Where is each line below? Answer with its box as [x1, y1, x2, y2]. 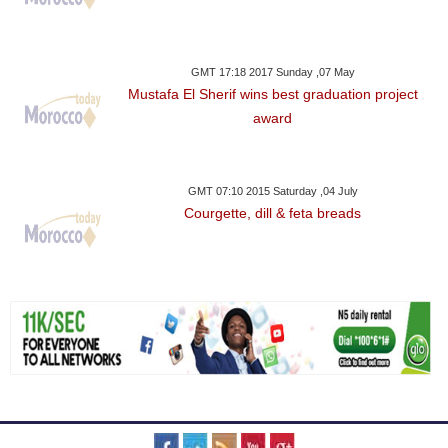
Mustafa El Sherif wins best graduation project [127, 86, 418, 103]
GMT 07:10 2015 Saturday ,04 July [187, 185, 358, 198]
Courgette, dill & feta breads [184, 205, 362, 222]
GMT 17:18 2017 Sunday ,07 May [190, 66, 355, 79]
